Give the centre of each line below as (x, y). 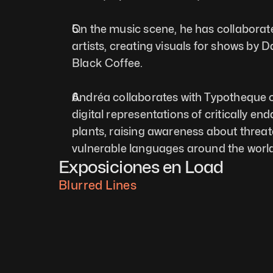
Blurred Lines (98, 185)
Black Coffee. (108, 63)
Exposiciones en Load (141, 167)
